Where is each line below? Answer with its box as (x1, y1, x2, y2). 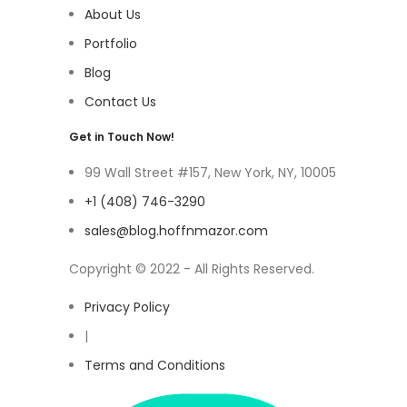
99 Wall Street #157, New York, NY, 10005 (84, 163, 336, 182)
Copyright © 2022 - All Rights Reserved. (69, 259, 314, 278)
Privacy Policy (84, 297, 170, 316)
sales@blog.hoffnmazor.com (84, 221, 268, 240)
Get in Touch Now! (69, 128, 174, 144)
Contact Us (84, 92, 156, 111)
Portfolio (84, 34, 137, 53)
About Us (84, 5, 141, 24)
